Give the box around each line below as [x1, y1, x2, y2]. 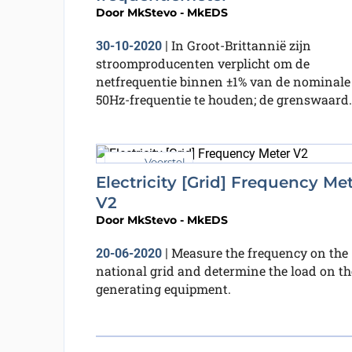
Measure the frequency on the [170, 244, 348, 261]
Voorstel [144, 155, 185, 168]
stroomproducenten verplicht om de [95, 54, 310, 71]
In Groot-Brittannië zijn [170, 36, 311, 53]
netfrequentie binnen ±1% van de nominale [95, 72, 350, 90]
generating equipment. [95, 280, 231, 297]
